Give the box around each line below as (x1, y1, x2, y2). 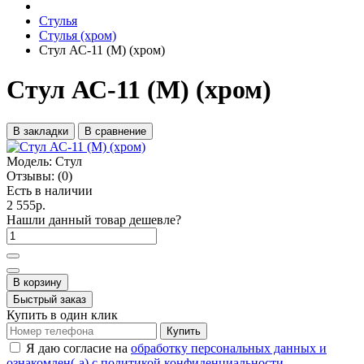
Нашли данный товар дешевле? (6, 212, 181, 227)
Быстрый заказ (13, 292, 86, 305)
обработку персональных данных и (131, 340, 327, 355)
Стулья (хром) (39, 28, 116, 42)
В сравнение (84, 124, 146, 137)
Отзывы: (6, 168, 54, 183)
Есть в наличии (6, 183, 93, 197)
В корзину (13, 275, 62, 288)
